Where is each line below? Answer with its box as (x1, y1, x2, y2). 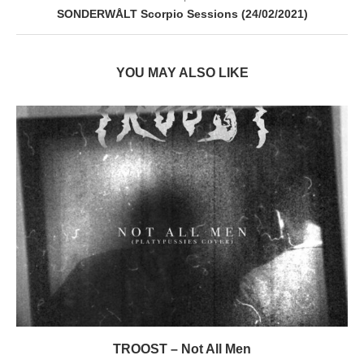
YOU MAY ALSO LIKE (115, 65, 249, 80)
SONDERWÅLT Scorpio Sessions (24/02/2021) (56, 6, 308, 20)
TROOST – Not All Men (113, 341, 251, 356)
